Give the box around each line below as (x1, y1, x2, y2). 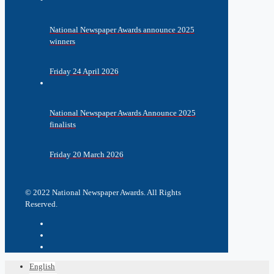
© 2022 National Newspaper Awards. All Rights (25, 188, 181, 198)
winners (50, 36, 75, 46)
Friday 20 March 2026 (50, 150, 124, 160)
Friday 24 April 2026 (50, 66, 119, 76)
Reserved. (25, 199, 57, 209)
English (29, 262, 55, 272)
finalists (50, 120, 76, 130)
